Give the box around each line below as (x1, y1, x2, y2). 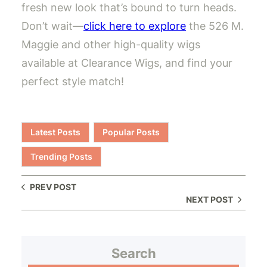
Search (111, 246, 156, 262)
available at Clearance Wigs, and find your (21, 57, 232, 70)
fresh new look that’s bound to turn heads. (21, 1, 237, 14)
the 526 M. (186, 20, 244, 33)
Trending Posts (30, 151, 92, 162)
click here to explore (83, 20, 186, 33)
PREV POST (30, 181, 76, 192)
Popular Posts (103, 127, 160, 138)
